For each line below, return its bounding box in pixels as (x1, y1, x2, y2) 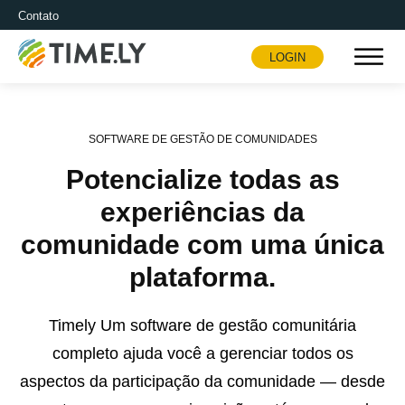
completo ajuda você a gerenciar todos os (52, 344, 353, 363)
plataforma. (129, 262, 276, 293)
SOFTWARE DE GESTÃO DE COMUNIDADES (88, 133, 317, 146)
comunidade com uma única (21, 230, 384, 260)
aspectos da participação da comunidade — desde (20, 372, 385, 391)
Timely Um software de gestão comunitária (49, 316, 356, 335)
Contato (18, 8, 59, 23)
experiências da (100, 197, 305, 228)
